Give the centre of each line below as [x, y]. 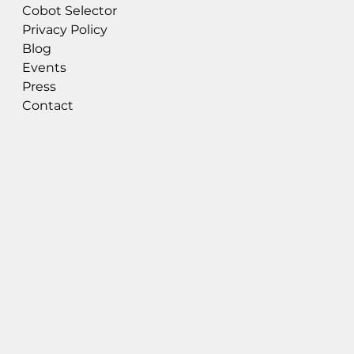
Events [44, 67]
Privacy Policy [64, 29]
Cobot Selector [69, 10]
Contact [47, 105]
